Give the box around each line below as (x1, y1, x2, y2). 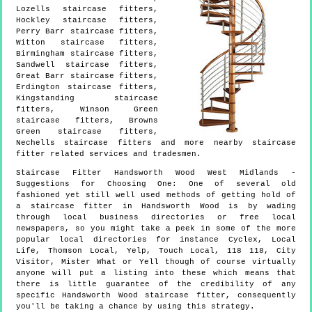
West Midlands (208, 168, 279, 177)
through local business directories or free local (16, 212, 296, 221)
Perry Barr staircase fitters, (16, 26, 158, 36)
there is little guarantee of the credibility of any (16, 279, 296, 288)
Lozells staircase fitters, (16, 4, 158, 13)
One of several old (188, 179, 297, 188)
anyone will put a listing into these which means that (16, 268, 296, 277)
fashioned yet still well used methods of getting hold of (16, 190, 296, 199)
